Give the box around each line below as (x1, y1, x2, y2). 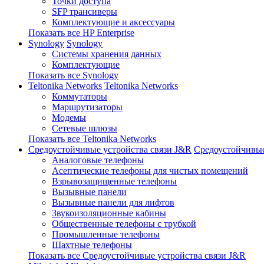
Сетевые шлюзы (52, 123, 117, 134)
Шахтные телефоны (52, 240, 132, 250)
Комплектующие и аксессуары (52, 17, 175, 28)
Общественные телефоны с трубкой (52, 219, 196, 229)
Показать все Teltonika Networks (28, 134, 156, 144)
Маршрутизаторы (52, 102, 123, 113)
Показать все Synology (28, 70, 118, 81)
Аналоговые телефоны (52, 155, 144, 166)
